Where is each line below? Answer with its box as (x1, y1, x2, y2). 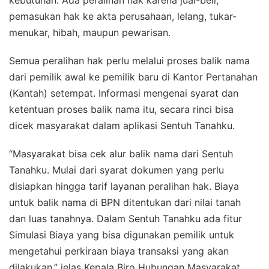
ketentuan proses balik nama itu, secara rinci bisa (9, 103, 234, 115)
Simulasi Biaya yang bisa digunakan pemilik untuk (9, 228, 234, 241)
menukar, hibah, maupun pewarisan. (9, 26, 171, 38)
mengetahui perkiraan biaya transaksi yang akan (9, 244, 229, 257)
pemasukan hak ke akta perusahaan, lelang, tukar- (9, 10, 237, 22)
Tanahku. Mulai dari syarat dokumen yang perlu (9, 163, 224, 176)
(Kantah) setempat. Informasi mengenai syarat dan (9, 86, 238, 99)
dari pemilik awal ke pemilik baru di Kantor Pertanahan (9, 70, 258, 83)
